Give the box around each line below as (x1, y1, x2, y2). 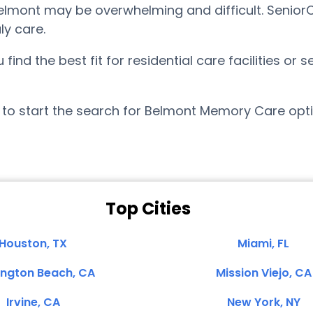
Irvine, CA (6, 294, 60, 310)
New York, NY (226, 294, 300, 310)
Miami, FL (238, 235, 289, 252)
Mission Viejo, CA (215, 265, 312, 281)
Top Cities (105, 197, 191, 220)
